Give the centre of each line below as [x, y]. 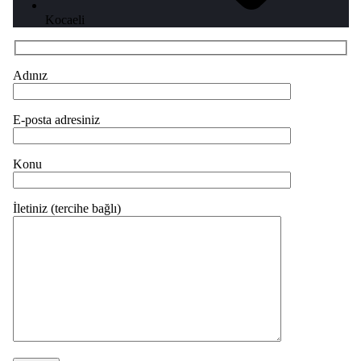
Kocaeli [64, 19]
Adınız [30, 76]
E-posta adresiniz [56, 120]
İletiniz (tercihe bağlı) [66, 209]
